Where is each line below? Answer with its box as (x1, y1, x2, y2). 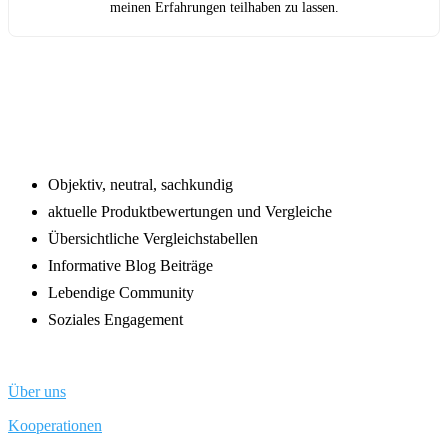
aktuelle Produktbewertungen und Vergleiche (48, 202, 332, 220)
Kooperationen (8, 416, 102, 434)
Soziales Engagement (48, 310, 183, 328)
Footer (19, 63, 103, 96)
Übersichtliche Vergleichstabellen (48, 229, 258, 247)
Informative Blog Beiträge (48, 256, 213, 274)
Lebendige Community (48, 283, 194, 301)
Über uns (8, 382, 66, 400)
